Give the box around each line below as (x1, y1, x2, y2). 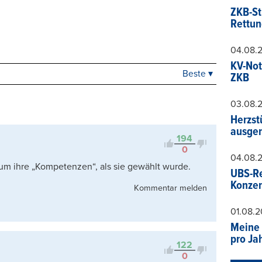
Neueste (132, 86, 171, 99)
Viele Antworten (132, 101, 205, 113)
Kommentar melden (134, 182, 207, 193)
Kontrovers (132, 116, 181, 129)
